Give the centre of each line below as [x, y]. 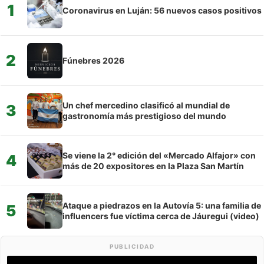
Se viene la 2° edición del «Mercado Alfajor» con [159, 155]
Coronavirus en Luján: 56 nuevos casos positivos [162, 10]
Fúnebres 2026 [93, 60]
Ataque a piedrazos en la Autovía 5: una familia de [162, 205]
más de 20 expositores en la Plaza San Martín [153, 166]
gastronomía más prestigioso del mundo [144, 115]
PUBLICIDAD [132, 246]
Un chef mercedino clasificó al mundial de [146, 105]
